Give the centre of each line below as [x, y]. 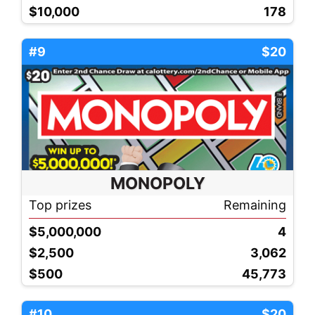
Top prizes [60, 205]
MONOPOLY [157, 183]
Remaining [255, 205]
